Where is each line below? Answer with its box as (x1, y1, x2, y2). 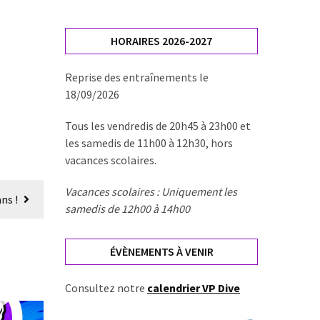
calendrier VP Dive (147, 281, 240, 295)
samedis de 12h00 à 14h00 (65, 201, 190, 216)
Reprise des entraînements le (65, 70, 209, 84)
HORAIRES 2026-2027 (111, 34, 212, 48)
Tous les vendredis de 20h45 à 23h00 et (65, 119, 251, 133)
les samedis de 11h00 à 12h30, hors (65, 136, 233, 150)
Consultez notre (65, 281, 147, 295)
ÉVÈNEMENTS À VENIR (109, 244, 214, 259)
